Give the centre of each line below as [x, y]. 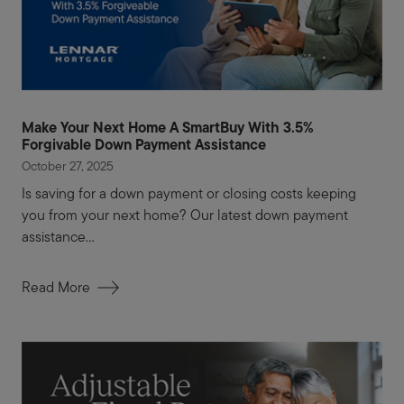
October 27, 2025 [68, 166]
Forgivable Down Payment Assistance [144, 145]
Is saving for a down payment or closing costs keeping [189, 194]
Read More [56, 288]
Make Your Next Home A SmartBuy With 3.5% [168, 128]
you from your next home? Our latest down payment [185, 216]
